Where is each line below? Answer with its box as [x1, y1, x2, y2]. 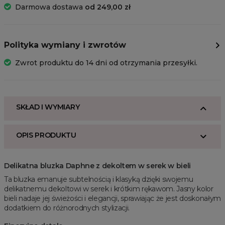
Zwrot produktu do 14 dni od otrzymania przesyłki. [15, 58, 197, 68]
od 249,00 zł [85, 3, 131, 12]
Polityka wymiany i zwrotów [4, 40, 126, 50]
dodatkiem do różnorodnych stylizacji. [4, 203, 130, 213]
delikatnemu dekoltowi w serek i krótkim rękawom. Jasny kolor [4, 184, 213, 194]
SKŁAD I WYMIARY [16, 102, 80, 112]
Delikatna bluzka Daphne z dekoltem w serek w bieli [4, 161, 191, 171]
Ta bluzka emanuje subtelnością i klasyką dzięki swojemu [4, 175, 193, 184]
